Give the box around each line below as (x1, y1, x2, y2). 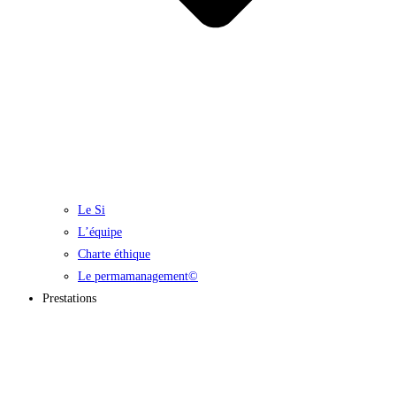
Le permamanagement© (78, 269, 198, 283)
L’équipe (78, 225, 122, 239)
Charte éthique (78, 247, 150, 261)
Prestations (42, 291, 96, 305)
